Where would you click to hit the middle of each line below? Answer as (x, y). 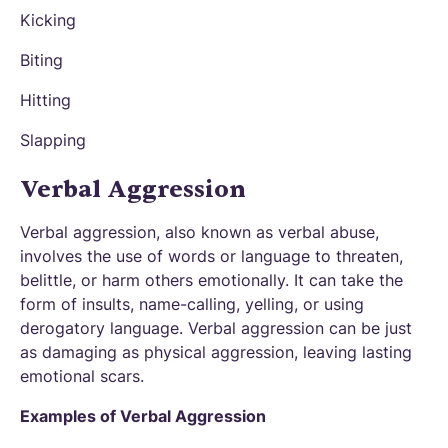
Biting (41, 60)
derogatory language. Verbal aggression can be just (216, 328)
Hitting (45, 100)
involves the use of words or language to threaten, (211, 256)
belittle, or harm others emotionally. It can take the (211, 280)
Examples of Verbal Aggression (143, 416)
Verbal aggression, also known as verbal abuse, (199, 232)
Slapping (53, 140)
